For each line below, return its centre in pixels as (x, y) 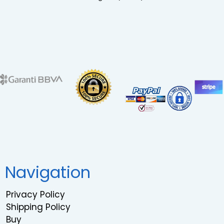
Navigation (48, 172)
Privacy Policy (35, 194)
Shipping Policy (38, 207)
